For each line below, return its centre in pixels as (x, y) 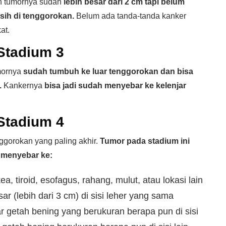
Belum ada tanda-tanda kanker (130, 16)
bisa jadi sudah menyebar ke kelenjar (115, 86)
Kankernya (23, 86)
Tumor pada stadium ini (145, 141)
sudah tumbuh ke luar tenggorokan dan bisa (108, 71)
